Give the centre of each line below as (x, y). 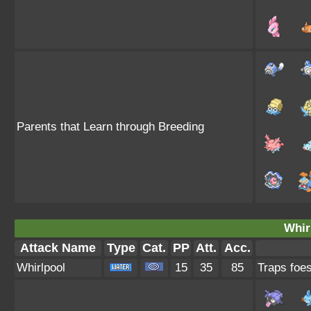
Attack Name (58, 248)
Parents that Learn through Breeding (110, 127)
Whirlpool (41, 268)
